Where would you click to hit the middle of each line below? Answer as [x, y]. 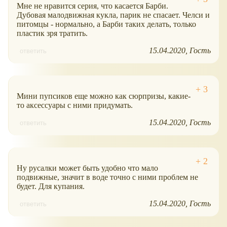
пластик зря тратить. [52, 33]
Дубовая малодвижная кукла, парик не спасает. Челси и [113, 15]
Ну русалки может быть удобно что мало [87, 168]
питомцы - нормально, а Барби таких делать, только [106, 24]
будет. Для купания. [51, 186]
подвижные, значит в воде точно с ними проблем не [107, 177]
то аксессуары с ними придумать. [75, 105]
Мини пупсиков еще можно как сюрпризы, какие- [104, 96]
